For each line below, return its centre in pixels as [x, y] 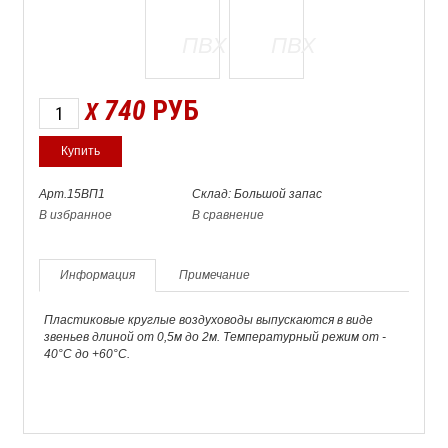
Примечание [214, 275]
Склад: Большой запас [257, 193]
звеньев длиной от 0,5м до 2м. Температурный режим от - [215, 337]
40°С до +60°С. [87, 354]
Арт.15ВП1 [72, 193]
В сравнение [228, 214]
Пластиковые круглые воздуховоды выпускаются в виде [208, 320]
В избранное [75, 214]
